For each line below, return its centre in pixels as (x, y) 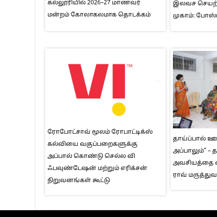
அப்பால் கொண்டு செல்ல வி (91, 157)
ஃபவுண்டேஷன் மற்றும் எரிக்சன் (97, 169)
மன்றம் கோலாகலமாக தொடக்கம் (99, 15)
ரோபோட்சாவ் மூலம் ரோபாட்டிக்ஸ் (100, 132)
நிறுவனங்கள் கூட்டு (79, 181)
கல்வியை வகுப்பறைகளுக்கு (93, 145)
